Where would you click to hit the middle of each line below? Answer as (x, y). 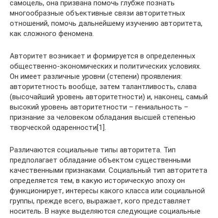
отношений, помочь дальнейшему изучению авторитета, (106, 23)
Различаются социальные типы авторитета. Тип (93, 150)
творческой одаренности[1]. (58, 127)
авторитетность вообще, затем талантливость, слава (103, 86)
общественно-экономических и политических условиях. (105, 66)
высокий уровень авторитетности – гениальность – (99, 107)
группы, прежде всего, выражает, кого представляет (100, 201)
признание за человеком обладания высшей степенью (103, 117)
